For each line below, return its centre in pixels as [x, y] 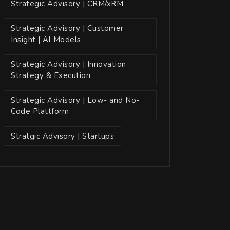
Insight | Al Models [46, 40]
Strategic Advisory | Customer [67, 28]
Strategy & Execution [51, 75]
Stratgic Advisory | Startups [62, 136]
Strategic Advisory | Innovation [69, 64]
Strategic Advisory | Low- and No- [75, 100]
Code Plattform [40, 111]
